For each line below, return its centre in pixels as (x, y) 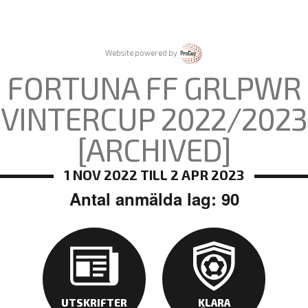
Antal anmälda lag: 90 (154, 199)
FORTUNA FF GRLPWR (154, 87)
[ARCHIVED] (154, 149)
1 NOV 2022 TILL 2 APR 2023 (154, 175)
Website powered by (142, 53)
